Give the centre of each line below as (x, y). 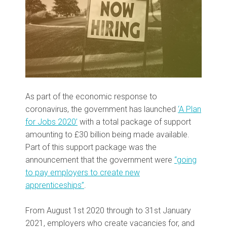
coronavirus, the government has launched (102, 109)
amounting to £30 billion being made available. (107, 135)
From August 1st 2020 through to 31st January (108, 211)
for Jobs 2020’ (51, 122)
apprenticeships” (55, 185)
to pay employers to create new (83, 173)
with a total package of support (134, 122)
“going (185, 160)
